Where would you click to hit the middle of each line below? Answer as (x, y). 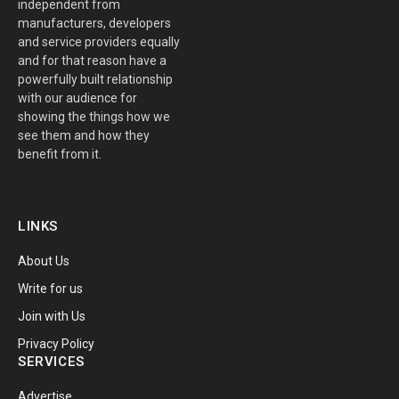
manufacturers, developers (94, 23)
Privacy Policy (56, 343)
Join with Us (52, 316)
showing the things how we (94, 116)
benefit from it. (60, 154)
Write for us (50, 288)
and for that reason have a (92, 60)
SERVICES (51, 361)
